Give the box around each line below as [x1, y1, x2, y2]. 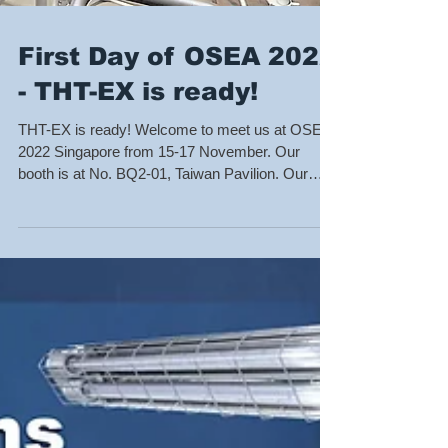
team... [18, 363, 63, 380]
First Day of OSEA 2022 [18, 218, 336, 246]
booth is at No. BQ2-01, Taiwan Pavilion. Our [18, 341, 308, 358]
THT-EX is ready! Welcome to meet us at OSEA [18, 297, 332, 314]
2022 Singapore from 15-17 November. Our [18, 319, 300, 336]
